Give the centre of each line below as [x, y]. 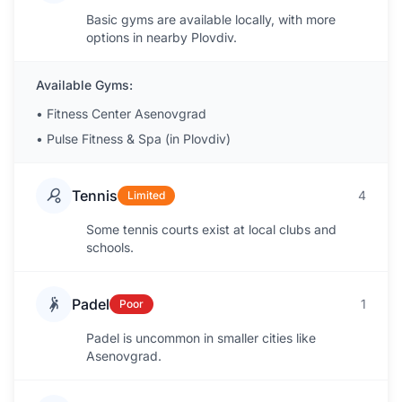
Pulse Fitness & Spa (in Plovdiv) [139, 139]
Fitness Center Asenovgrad [127, 114]
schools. [110, 247]
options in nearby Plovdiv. [162, 37]
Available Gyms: [84, 85]
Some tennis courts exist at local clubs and [211, 229]
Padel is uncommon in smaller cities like [201, 338]
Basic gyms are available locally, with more [211, 19]
